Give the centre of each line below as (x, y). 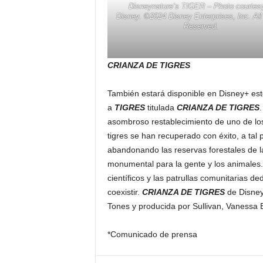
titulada (162, 108)
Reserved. (201, 26)
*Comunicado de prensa (152, 235)
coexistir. (124, 192)
